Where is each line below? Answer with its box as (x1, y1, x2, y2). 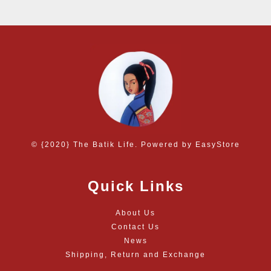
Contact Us (111, 222, 160, 231)
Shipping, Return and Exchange (65, 250, 206, 259)
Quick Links (87, 177, 184, 194)
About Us (116, 208, 155, 217)
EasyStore (195, 140, 240, 149)
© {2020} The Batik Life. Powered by (31, 140, 195, 149)
